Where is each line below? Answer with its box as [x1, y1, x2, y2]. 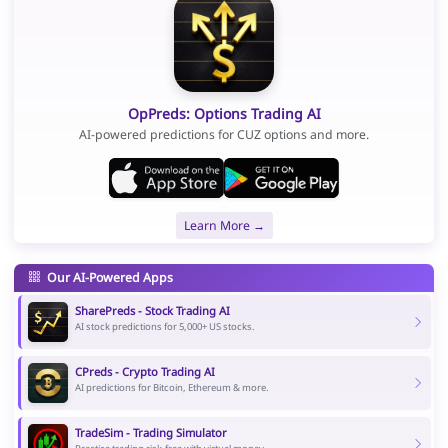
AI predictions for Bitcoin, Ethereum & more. [74, 381, 269, 395]
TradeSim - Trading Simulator [74, 425, 227, 441]
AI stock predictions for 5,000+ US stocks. [74, 320, 255, 334]
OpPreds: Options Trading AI [127, 103, 321, 123]
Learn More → [183, 216, 265, 234]
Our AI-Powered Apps [43, 268, 173, 286]
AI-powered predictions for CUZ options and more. [79, 126, 369, 144]
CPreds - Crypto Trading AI [74, 364, 215, 380]
